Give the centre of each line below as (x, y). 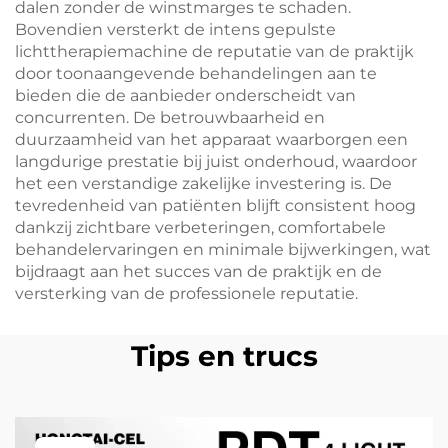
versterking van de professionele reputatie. (186, 293)
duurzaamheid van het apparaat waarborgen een (211, 139)
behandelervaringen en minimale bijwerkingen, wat (223, 249)
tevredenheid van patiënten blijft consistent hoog (215, 205)
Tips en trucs (224, 356)
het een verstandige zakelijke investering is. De (203, 183)
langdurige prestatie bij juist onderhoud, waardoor (216, 161)
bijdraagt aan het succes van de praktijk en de (198, 271)
